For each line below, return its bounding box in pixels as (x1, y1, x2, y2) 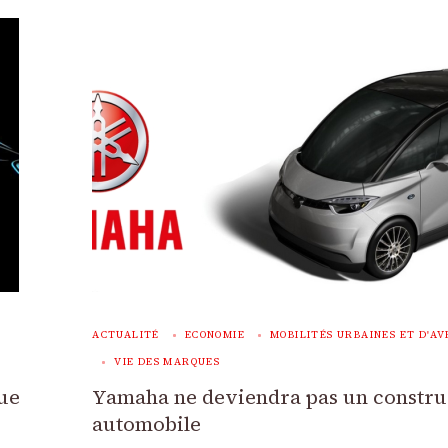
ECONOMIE (184, 327, 245, 341)
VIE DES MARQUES (114, 354, 221, 368)
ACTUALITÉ (92, 327, 160, 341)
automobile (92, 409, 202, 438)
